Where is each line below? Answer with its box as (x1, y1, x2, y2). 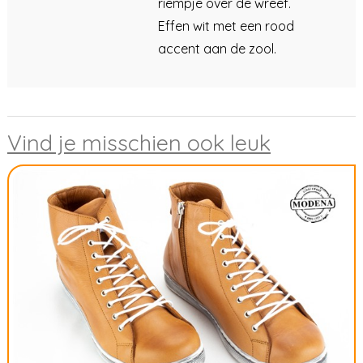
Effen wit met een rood (157, 17, 294, 34)
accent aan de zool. (157, 40, 276, 57)
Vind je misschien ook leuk (6, 128, 271, 156)
